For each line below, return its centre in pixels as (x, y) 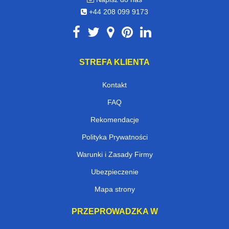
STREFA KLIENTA (114, 62)
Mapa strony (114, 189)
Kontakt (114, 85)
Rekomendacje (114, 120)
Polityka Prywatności (114, 137)
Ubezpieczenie (114, 172)
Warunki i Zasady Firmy (114, 155)
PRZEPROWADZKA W (114, 212)
